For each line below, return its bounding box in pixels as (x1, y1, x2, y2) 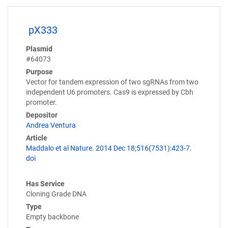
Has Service (26, 180, 65, 188)
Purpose (26, 68, 53, 76)
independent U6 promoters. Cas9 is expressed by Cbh (26, 88, 193, 97)
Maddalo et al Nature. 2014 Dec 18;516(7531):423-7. (26, 144, 192, 153)
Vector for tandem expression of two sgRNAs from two (26, 78, 198, 87)
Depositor (26, 111, 58, 120)
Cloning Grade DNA (26, 190, 87, 198)
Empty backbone (26, 213, 79, 221)
